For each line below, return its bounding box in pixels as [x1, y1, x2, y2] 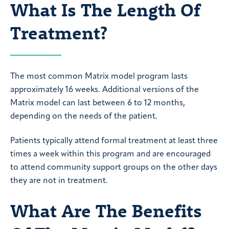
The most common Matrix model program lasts [10, 72, 188, 81]
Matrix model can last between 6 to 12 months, [10, 99, 185, 107]
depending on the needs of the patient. [10, 112, 157, 121]
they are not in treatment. [10, 177, 108, 186]
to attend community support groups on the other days [10, 164, 217, 172]
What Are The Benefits [10, 199, 202, 222]
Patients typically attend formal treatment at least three [10, 137, 218, 146]
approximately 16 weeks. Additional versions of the [10, 85, 199, 94]
